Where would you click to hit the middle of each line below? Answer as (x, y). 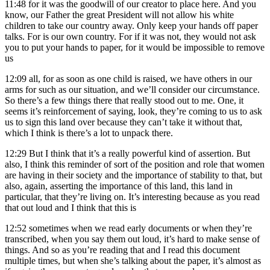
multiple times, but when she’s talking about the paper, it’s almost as (133, 261)
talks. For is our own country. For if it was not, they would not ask (130, 37)
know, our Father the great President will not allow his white (119, 15)
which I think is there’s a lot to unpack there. (89, 133)
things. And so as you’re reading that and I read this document (122, 250)
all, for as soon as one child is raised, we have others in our (140, 79)
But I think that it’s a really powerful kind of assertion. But (140, 154)
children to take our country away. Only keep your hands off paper (131, 26)
